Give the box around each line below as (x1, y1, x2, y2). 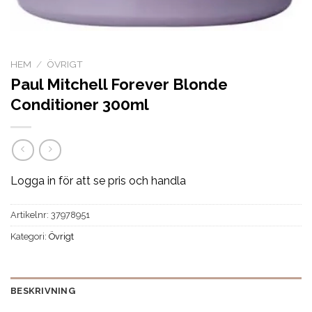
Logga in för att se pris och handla (10, 174, 186, 188)
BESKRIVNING (10, 285, 75, 296)
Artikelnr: (10, 210, 51, 221)
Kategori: (10, 231, 49, 242)
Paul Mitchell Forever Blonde (10, 75, 228, 93)
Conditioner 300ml (10, 95, 149, 114)
